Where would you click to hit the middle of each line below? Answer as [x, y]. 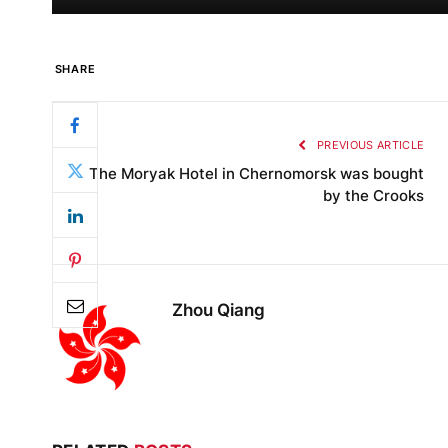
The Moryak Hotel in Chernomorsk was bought [257, 174]
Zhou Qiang [218, 310]
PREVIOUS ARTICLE [369, 145]
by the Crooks [374, 196]
